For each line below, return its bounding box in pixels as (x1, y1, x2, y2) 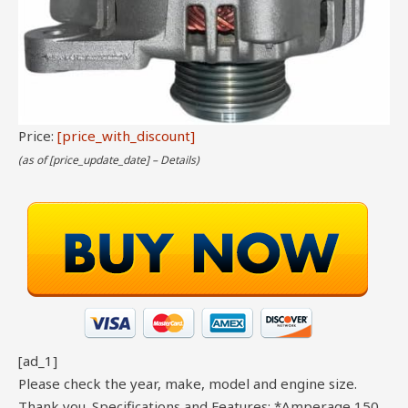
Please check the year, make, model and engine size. (18, 374, 357, 393)
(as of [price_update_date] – (18, 152, 160, 168)
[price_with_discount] (57, 127, 195, 146)
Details (160, 152, 196, 168)
